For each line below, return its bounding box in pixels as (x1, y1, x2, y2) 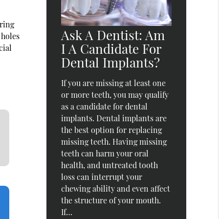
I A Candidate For (61, 40, 162, 57)
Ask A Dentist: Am (61, 26, 165, 44)
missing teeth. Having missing (61, 136, 167, 147)
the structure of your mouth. (61, 195, 161, 205)
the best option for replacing (61, 124, 162, 135)
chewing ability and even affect (61, 183, 171, 194)
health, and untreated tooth (61, 159, 158, 170)
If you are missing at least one (61, 77, 166, 88)
